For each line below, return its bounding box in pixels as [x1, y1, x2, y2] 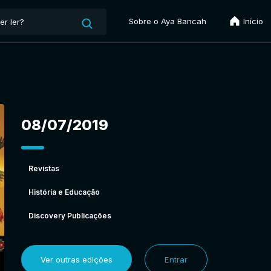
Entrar [164, 254, 188, 264]
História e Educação [28, 187, 100, 197]
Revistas [28, 163, 59, 173]
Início [241, 16, 263, 26]
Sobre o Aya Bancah [129, 16, 206, 26]
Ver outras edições [40, 254, 113, 264]
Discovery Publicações [28, 211, 111, 220]
